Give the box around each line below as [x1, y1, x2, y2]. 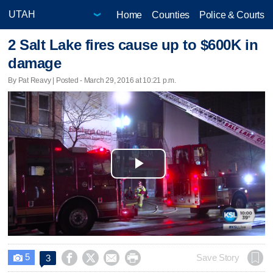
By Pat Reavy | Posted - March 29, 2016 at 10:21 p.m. [8, 76, 176, 85]
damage [8, 55, 62, 72]
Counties [152, 9, 190, 20]
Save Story [196, 252, 239, 263]
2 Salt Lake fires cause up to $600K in [8, 37, 258, 54]
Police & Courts [199, 9, 264, 20]
